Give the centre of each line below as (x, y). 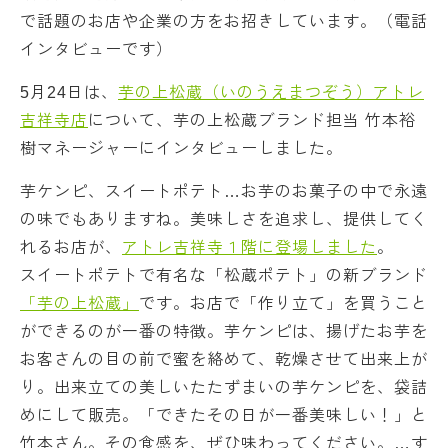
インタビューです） (96, 49)
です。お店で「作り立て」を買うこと (283, 303)
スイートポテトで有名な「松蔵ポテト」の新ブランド (224, 275)
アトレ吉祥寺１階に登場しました (249, 247)
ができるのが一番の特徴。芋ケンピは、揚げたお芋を (224, 331)
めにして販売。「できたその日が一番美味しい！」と (224, 415)
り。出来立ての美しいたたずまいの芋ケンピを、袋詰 (224, 387)
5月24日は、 (69, 92)
